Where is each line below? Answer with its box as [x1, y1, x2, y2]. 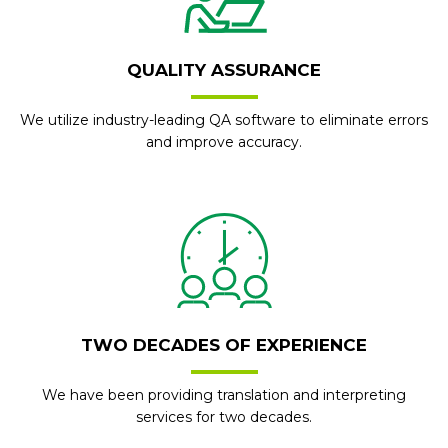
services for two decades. [136, 408, 312, 426]
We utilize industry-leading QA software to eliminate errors [20, 111, 428, 129]
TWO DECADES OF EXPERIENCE [81, 335, 367, 355]
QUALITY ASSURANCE [127, 60, 321, 80]
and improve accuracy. [146, 133, 302, 151]
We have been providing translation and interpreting [42, 386, 406, 404]
